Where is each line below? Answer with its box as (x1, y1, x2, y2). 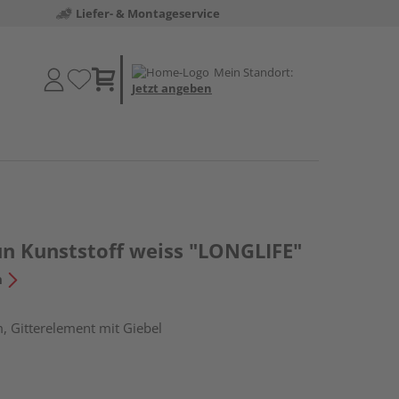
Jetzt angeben (132, 79, 212, 96)
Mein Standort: (214, 63, 293, 80)
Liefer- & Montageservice (75, 5, 220, 21)
